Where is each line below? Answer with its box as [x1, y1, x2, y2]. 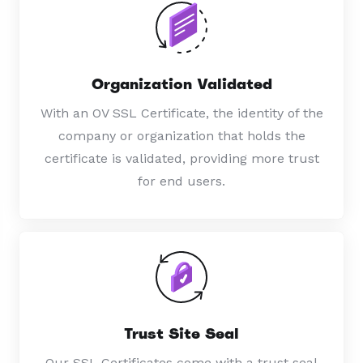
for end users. [138, 173, 225, 189]
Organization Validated [91, 74, 272, 93]
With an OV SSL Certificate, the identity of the [40, 105, 323, 121]
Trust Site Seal [124, 323, 239, 343]
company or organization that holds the [58, 127, 305, 143]
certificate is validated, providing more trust [44, 150, 319, 166]
